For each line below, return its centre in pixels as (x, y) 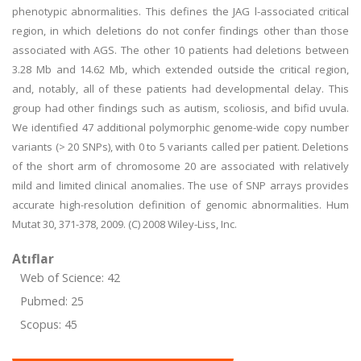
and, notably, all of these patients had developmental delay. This (180, 89)
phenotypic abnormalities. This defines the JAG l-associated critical (180, 11)
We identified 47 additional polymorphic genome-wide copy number (180, 127)
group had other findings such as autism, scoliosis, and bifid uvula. (180, 108)
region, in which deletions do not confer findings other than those (180, 31)
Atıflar (33, 259)
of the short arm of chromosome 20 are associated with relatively (180, 166)
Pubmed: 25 (52, 301)
